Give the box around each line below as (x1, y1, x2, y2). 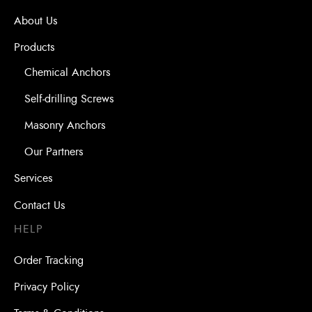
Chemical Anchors (24, 64, 110, 80)
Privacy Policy (14, 279, 79, 295)
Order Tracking (14, 252, 84, 268)
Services (14, 171, 52, 187)
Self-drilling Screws (24, 91, 114, 107)
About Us (14, 13, 57, 29)
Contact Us (14, 197, 65, 213)
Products (14, 40, 54, 56)
